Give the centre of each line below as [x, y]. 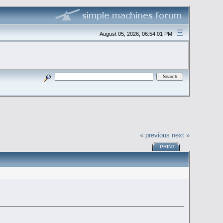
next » [180, 135]
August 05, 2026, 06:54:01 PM [137, 34]
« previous [155, 135]
